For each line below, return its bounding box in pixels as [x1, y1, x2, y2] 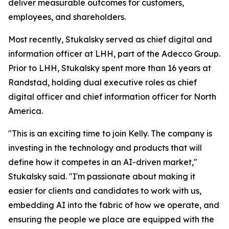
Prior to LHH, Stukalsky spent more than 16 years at [8, 63, 211, 73]
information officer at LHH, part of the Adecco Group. [8, 49, 220, 59]
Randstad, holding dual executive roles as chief [8, 77, 197, 87]
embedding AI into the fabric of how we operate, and [8, 200, 219, 210]
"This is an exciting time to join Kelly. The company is [8, 128, 212, 139]
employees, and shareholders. [8, 12, 126, 22]
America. [8, 106, 43, 116]
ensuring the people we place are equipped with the [8, 214, 214, 224]
